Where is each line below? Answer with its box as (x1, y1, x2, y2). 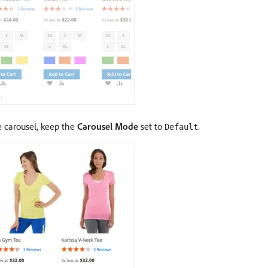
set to (138, 120, 165, 132)
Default (165, 122, 198, 132)
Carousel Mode (77, 120, 138, 132)
